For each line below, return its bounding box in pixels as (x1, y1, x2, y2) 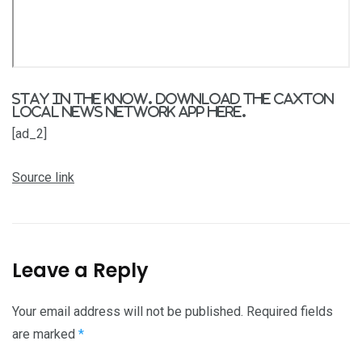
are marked (12, 326, 78, 343)
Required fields (246, 304, 333, 320)
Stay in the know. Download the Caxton (12, 92, 334, 106)
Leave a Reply (12, 257, 149, 284)
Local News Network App (12, 105, 208, 119)
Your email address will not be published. (12, 304, 243, 320)
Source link (12, 170, 74, 186)
